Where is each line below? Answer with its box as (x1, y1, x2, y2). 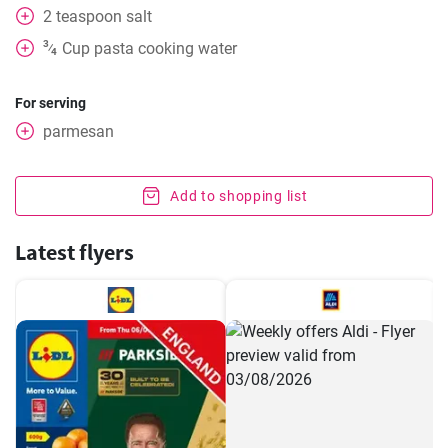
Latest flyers (15, 238, 134, 266)
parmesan (43, 122, 114, 141)
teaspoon (56, 7, 122, 26)
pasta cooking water (93, 39, 237, 58)
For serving (15, 95, 86, 111)
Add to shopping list (170, 188, 308, 204)
